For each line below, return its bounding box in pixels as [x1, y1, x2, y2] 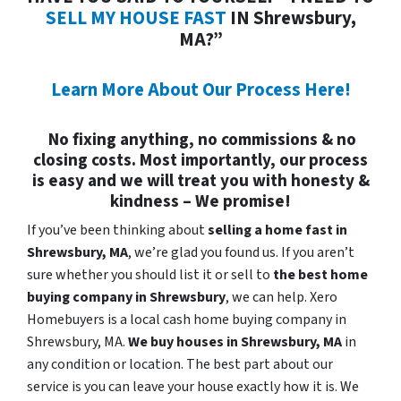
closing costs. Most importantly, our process [33, 147, 368, 173]
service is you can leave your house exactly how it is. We [27, 376, 359, 397]
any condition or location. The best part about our [27, 354, 333, 374]
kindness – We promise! [110, 188, 291, 214]
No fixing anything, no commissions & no [45, 126, 356, 152]
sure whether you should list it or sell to [27, 264, 273, 285]
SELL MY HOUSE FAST [45, 4, 226, 31]
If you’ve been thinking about [27, 219, 208, 240]
